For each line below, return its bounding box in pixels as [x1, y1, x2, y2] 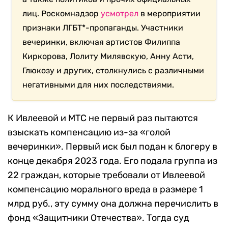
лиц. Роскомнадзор [22, 9, 101, 19]
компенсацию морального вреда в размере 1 [8, 184, 203, 195]
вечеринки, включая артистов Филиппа [22, 37, 181, 47]
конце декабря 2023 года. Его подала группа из [8, 155, 217, 167]
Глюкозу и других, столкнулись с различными [22, 66, 205, 76]
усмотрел [101, 9, 139, 19]
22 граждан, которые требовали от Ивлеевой [8, 169, 205, 181]
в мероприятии [138, 9, 201, 19]
